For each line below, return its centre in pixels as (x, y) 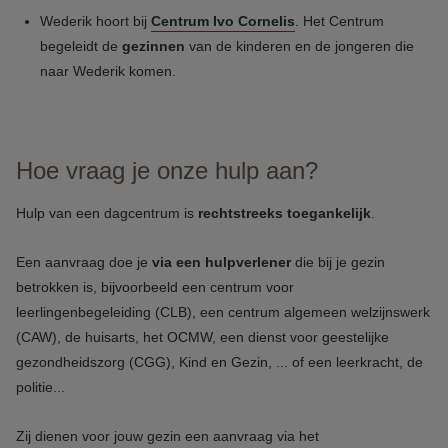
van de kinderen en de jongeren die (299, 46)
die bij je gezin (340, 262)
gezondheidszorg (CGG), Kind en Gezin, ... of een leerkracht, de (219, 362)
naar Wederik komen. (108, 71)
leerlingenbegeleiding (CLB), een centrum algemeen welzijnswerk (223, 312)
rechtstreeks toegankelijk (284, 213)
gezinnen (153, 46)
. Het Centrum (339, 21)
